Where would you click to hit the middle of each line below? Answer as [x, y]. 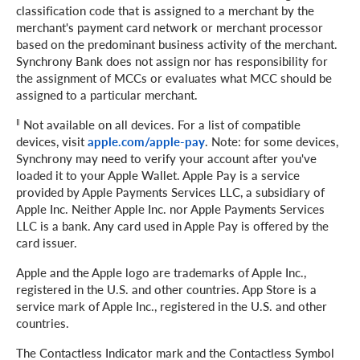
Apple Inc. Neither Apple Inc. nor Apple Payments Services [170, 209]
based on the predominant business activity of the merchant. [177, 45]
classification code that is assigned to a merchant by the [165, 11]
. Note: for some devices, [272, 142]
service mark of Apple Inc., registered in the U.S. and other [172, 307]
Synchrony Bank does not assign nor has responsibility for [172, 61]
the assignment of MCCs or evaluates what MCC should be [174, 78]
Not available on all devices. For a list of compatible [160, 125]
